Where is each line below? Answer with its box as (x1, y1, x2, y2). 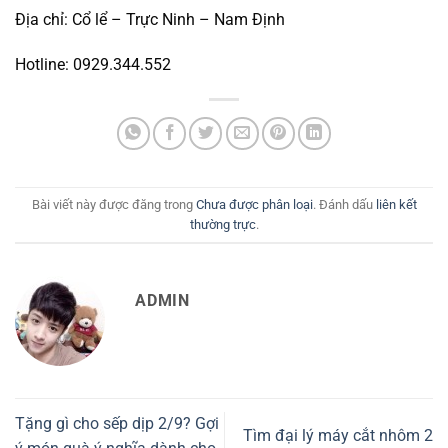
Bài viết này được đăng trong (31, 196, 196, 212)
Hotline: (15, 55, 73, 75)
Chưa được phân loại (195, 196, 313, 212)
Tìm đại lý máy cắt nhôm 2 (243, 426, 433, 446)
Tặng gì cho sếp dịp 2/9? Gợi (15, 413, 219, 433)
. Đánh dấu (312, 196, 376, 212)
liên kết (375, 196, 417, 212)
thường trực (189, 216, 256, 232)
